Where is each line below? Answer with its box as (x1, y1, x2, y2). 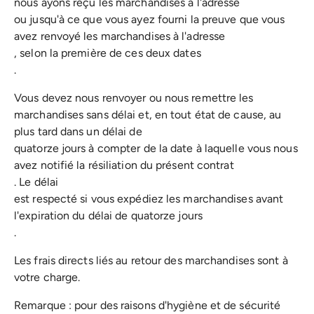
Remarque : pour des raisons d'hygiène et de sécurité (14, 298, 281, 312)
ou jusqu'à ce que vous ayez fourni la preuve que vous (14, 12, 285, 26)
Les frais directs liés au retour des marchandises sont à (14, 253, 288, 267)
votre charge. (14, 270, 81, 284)
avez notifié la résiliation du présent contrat (14, 158, 234, 172)
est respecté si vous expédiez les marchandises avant (14, 191, 284, 205)
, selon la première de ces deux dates (14, 46, 201, 60)
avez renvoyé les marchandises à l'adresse (14, 29, 226, 43)
